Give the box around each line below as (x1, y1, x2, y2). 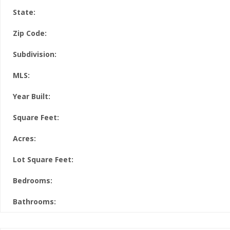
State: (13, 7, 35, 17)
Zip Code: (13, 28, 47, 38)
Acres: (13, 133, 36, 143)
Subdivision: (13, 49, 56, 59)
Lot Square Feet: (13, 155, 73, 164)
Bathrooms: (13, 197, 56, 206)
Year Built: (13, 91, 50, 101)
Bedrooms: (13, 176, 52, 185)
